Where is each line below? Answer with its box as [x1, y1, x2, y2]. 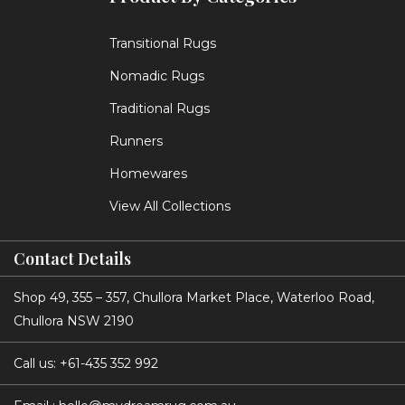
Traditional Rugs [108, 99, 210, 117]
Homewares [108, 165, 187, 182]
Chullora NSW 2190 [14, 312, 134, 329]
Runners [108, 132, 163, 149]
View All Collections [108, 197, 231, 214]
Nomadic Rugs [108, 67, 204, 84]
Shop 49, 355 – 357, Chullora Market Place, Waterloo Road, [14, 288, 374, 306]
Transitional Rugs [108, 34, 216, 52]
